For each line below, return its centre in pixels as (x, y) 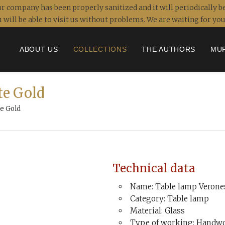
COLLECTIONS (100, 49)
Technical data (154, 168)
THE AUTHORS (169, 49)
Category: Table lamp (170, 199)
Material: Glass (157, 211)
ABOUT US (39, 49)
